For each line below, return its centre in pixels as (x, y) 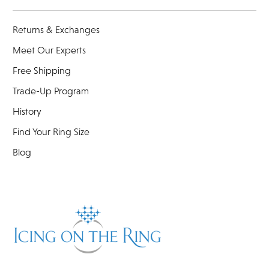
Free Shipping (42, 70)
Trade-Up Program (51, 90)
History (27, 111)
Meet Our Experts (49, 50)
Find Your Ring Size (51, 131)
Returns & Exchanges (56, 29)
